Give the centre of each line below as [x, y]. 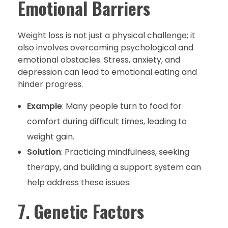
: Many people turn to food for [122, 106]
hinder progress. [50, 84]
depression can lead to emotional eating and [107, 72]
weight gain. [50, 137]
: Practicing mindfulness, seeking [125, 152]
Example [44, 106]
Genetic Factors [89, 211]
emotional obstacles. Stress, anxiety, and [99, 60]
